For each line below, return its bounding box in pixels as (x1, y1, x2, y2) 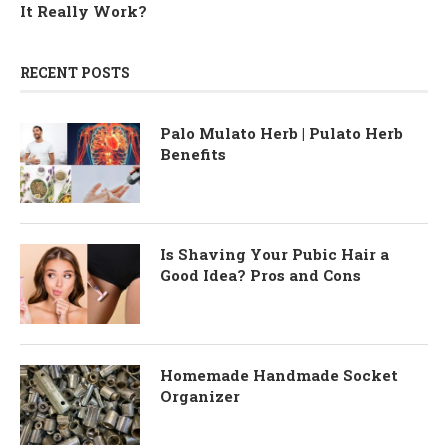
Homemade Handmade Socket (160, 365, 398, 386)
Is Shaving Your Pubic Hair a (160, 244, 389, 265)
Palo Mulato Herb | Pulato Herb (160, 123, 403, 144)
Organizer (160, 386, 240, 407)
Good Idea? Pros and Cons (160, 265, 361, 286)
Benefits (160, 144, 226, 165)
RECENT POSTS (20, 63, 130, 83)
